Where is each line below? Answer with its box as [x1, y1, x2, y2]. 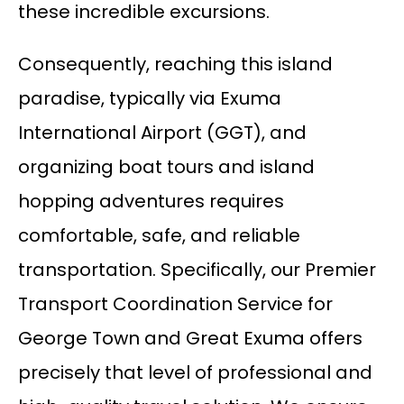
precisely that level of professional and [17, 360, 372, 386]
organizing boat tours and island [17, 154, 315, 180]
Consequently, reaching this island [17, 51, 333, 78]
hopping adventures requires [17, 188, 284, 215]
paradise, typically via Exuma [17, 86, 281, 112]
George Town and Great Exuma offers [17, 326, 363, 352]
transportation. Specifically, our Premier [17, 257, 376, 283]
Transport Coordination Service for [17, 291, 333, 317]
